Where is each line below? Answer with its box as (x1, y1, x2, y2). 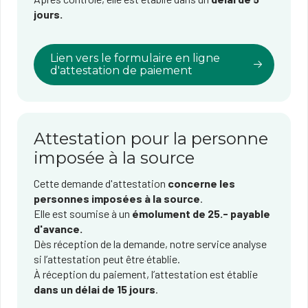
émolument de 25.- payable (132, 207, 270, 220)
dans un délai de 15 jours (34, 283, 155, 296)
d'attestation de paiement (50, 64, 192, 77)
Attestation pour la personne (34, 129, 268, 148)
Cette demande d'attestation (34, 177, 168, 190)
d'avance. (34, 222, 82, 235)
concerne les (168, 177, 235, 190)
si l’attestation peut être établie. (34, 252, 180, 265)
